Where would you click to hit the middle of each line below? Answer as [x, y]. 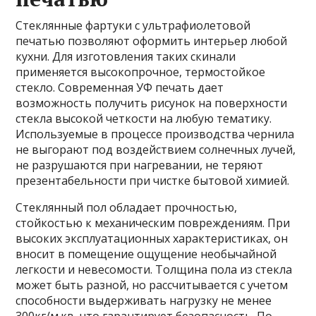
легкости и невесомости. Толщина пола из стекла [154, 269]
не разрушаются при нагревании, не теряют [140, 165]
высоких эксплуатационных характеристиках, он [152, 238]
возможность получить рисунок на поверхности [152, 103]
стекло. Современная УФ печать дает [120, 87]
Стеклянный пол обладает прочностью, [127, 207]
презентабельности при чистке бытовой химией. [153, 181]
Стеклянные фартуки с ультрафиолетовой [133, 25]
